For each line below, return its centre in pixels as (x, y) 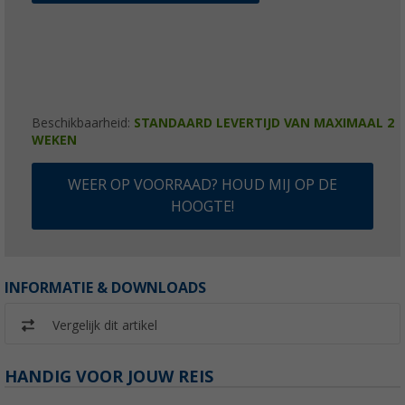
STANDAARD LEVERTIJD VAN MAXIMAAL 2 (264, 122)
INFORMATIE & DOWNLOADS (105, 287)
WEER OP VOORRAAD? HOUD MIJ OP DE (202, 184)
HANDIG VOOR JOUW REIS (109, 376)
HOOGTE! (202, 206)
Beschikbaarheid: (83, 122)
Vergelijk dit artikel (105, 325)
